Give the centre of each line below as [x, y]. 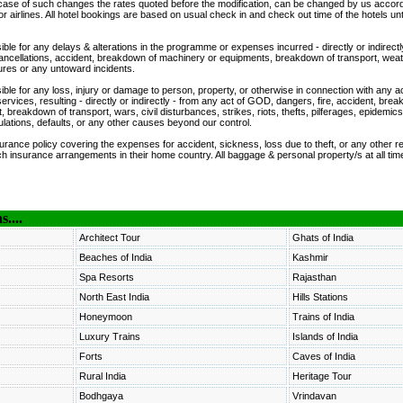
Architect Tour [109, 237]
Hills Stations [320, 297]
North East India [114, 297]
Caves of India [323, 356]
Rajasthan [314, 277]
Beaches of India [115, 257]
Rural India [102, 376]
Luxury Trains [109, 336]
